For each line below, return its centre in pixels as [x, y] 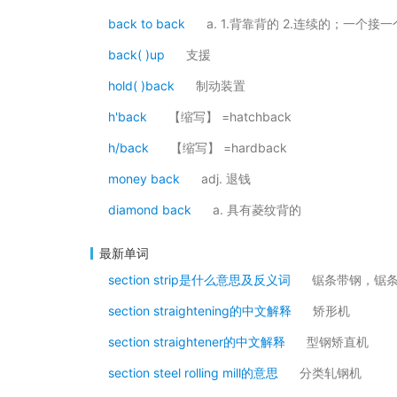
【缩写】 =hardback [229, 148]
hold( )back [141, 86]
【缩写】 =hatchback [230, 117]
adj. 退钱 [226, 179]
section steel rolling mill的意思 [193, 373]
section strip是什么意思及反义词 [199, 280]
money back [144, 179]
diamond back [150, 210]
